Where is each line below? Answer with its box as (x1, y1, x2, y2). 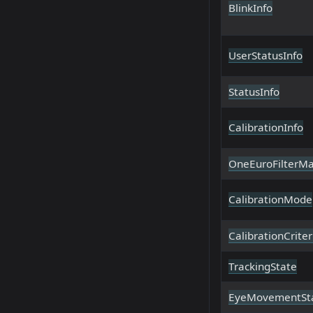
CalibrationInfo (228, 120, 303, 135)
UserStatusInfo (228, 48, 303, 63)
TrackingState (228, 259, 297, 274)
